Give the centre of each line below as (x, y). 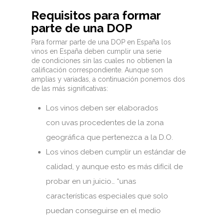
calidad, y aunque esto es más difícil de (114, 166)
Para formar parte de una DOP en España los (101, 42)
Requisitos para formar (96, 15)
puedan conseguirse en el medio (103, 210)
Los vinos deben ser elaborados (102, 108)
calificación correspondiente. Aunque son (97, 70)
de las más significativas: (70, 88)
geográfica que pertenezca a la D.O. (109, 137)
